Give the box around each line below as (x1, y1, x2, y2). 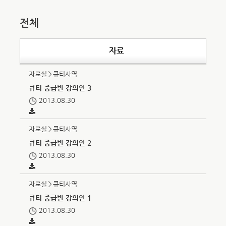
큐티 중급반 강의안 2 (29, 139, 92, 147)
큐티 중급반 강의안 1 (29, 194, 92, 202)
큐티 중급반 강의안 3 (29, 84, 92, 92)
